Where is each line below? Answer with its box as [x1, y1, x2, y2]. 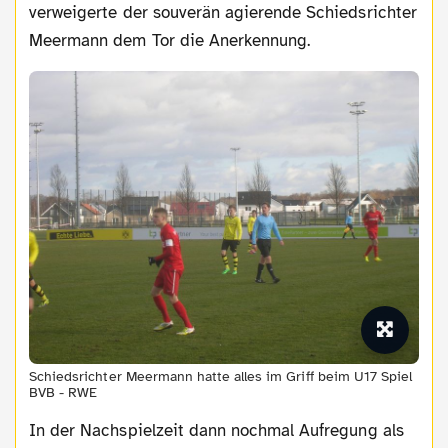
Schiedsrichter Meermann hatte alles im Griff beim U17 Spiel [29, 368, 413, 386]
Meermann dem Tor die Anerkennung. [29, 30, 311, 52]
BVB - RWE [29, 384, 98, 402]
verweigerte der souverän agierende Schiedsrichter [29, 2, 417, 24]
